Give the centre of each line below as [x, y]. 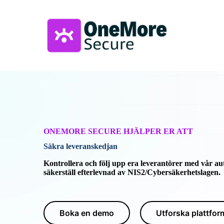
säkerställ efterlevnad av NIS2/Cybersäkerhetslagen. [132, 172]
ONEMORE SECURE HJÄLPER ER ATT [118, 131]
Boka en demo [87, 213]
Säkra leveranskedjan [80, 146]
